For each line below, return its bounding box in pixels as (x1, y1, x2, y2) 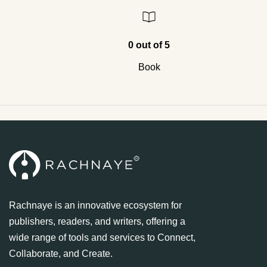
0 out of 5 (128, 40, 170, 50)
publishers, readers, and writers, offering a (9, 216, 185, 226)
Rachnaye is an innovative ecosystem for (9, 200, 182, 210)
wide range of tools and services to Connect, (9, 232, 195, 243)
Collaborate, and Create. (9, 249, 113, 259)
